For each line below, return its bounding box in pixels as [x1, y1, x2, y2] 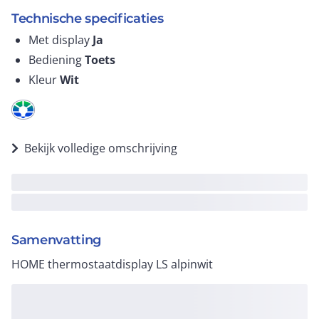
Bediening [28, 52, 85, 68]
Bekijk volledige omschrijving [24, 140, 177, 156]
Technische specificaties [11, 11, 164, 26]
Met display [28, 32, 93, 48]
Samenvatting [11, 232, 102, 248]
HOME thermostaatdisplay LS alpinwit [11, 256, 213, 272]
